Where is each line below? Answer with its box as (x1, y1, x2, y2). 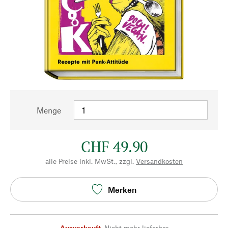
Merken (108, 184, 136, 194)
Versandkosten (136, 157, 183, 165)
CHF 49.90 (80, 137, 148, 156)
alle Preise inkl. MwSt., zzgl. (45, 157, 134, 165)
